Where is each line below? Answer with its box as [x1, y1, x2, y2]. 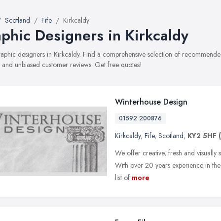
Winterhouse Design [115, 96, 187, 108]
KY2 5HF [187, 131, 217, 141]
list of [115, 173, 130, 183]
